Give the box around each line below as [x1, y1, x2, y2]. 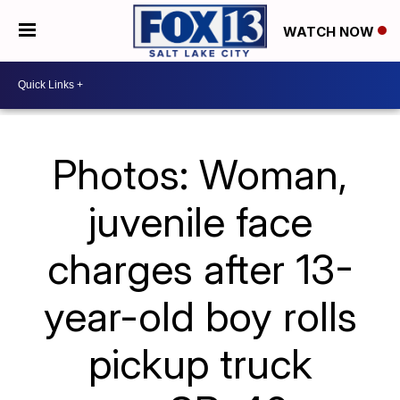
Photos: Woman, [53, 148, 347, 199]
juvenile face [87, 196, 312, 246]
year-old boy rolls [43, 290, 357, 341]
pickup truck [87, 337, 312, 388]
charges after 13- [46, 243, 354, 294]
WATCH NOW [283, 22, 378, 40]
